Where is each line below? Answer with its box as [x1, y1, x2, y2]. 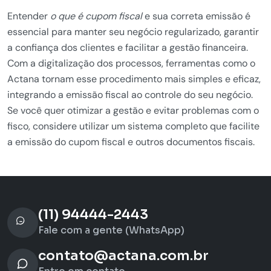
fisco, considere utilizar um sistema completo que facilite [7, 120, 260, 132]
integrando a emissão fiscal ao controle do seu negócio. [7, 88, 253, 101]
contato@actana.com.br [38, 247, 209, 264]
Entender [7, 10, 50, 22]
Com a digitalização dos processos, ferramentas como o [7, 57, 255, 70]
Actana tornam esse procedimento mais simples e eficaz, [7, 73, 261, 85]
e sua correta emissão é [142, 10, 250, 22]
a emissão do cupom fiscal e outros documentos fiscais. [7, 135, 255, 148]
